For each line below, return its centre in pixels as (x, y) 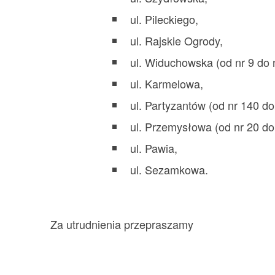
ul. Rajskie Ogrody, (177, 40)
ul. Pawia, (154, 148)
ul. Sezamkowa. (169, 169)
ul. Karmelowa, (167, 83)
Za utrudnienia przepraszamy (122, 224)
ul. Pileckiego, (165, 19)
